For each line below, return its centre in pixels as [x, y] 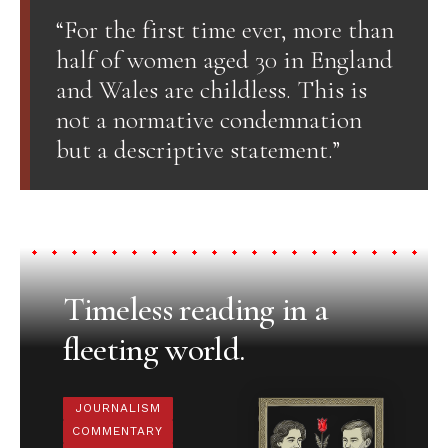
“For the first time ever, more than [224, 29]
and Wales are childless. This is [211, 89]
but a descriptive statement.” [197, 149]
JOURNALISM [117, 408]
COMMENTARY [117, 431]
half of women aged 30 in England [224, 59]
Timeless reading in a [195, 310]
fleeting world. [153, 350]
